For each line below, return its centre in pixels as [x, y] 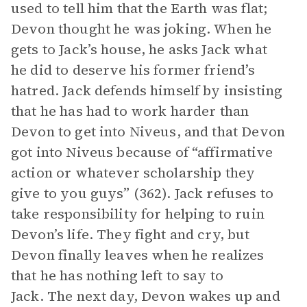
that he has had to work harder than [130, 111]
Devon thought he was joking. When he [142, 29]
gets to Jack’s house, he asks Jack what [139, 49]
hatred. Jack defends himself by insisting [147, 90]
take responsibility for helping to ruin [138, 214]
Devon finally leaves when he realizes [138, 255]
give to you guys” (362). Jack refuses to [142, 193]
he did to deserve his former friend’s [133, 70]
